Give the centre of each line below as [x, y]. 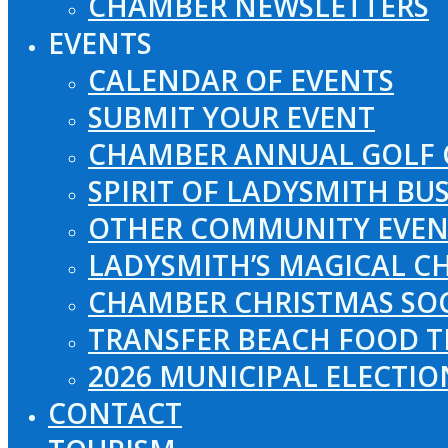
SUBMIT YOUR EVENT [231, 116]
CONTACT [115, 412]
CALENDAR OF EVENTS [241, 79]
